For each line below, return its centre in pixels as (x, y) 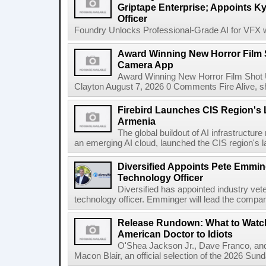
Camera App (145, 65)
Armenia (137, 121)
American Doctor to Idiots (175, 234)
